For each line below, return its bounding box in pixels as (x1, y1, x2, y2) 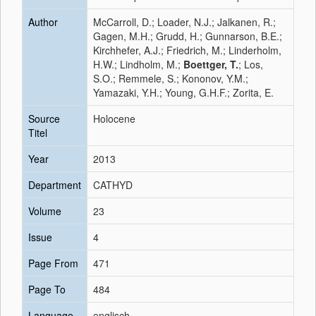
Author (28, 15, 58, 29)
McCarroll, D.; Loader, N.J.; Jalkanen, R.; (93, 15, 276, 29)
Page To (28, 282, 66, 296)
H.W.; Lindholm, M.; (93, 57, 183, 71)
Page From (28, 256, 78, 270)
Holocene (93, 111, 135, 126)
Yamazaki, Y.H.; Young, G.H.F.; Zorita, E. (93, 85, 274, 99)
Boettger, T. (183, 57, 238, 71)
